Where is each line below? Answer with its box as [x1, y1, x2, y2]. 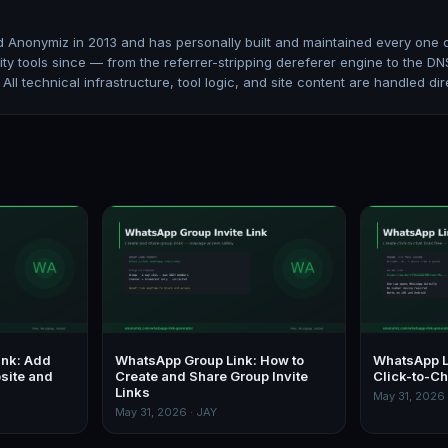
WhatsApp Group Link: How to [115, 352, 304, 369]
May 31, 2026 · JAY [115, 405, 217, 420]
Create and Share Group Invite [115, 368, 308, 385]
